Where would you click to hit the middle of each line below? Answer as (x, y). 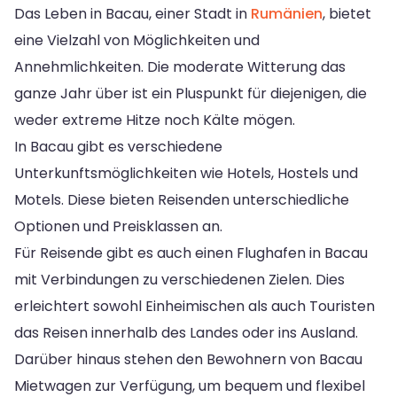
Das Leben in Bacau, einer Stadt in (132, 13)
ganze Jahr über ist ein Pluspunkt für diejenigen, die (191, 93)
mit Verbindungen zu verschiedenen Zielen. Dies (179, 279)
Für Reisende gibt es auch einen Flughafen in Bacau (191, 253)
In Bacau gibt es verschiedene (118, 146)
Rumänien (287, 13)
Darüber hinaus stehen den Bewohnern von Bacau (188, 359)
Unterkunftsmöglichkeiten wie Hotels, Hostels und (186, 173)
